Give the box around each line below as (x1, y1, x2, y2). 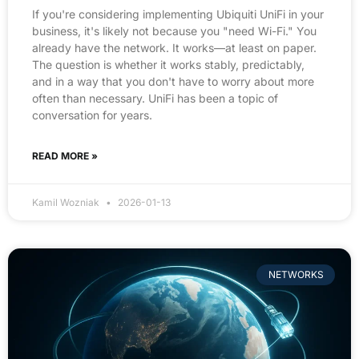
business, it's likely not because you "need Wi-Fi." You (32, 23, 317, 38)
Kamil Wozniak (32, 196, 102, 208)
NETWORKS (268, 268, 324, 281)
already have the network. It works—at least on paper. (32, 40, 317, 54)
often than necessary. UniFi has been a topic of (32, 91, 278, 105)
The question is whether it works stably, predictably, (32, 57, 305, 71)
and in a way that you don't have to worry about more (32, 74, 314, 88)
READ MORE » (32, 149, 98, 162)
